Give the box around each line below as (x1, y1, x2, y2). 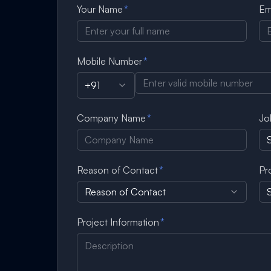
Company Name (77, 112, 146, 124)
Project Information (77, 216, 160, 228)
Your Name (77, 3, 123, 15)
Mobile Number (77, 55, 143, 67)
